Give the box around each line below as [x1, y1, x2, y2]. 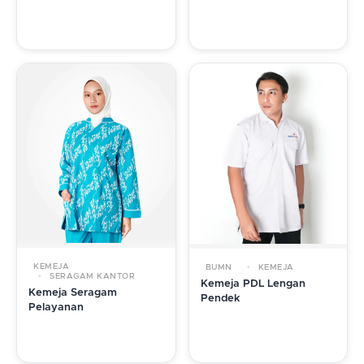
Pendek [200, 292, 240, 304]
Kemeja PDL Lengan [200, 278, 305, 289]
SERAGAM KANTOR [46, 272, 135, 281]
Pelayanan [28, 302, 84, 314]
